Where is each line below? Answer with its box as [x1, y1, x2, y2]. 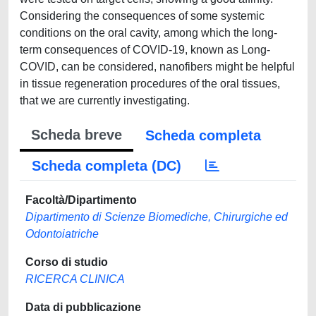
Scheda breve [31, 127, 122, 142]
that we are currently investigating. [20, 95, 190, 107]
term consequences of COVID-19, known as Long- [20, 44, 270, 56]
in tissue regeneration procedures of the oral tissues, [20, 78, 280, 90]
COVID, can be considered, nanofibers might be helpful [20, 61, 295, 73]
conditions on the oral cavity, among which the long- [20, 27, 277, 39]
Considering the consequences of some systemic [20, 10, 265, 22]
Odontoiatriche [25, 228, 99, 240]
